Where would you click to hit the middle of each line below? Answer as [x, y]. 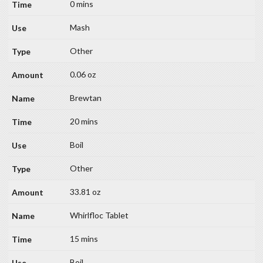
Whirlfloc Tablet [99, 215]
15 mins [84, 239]
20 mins [84, 122]
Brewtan [86, 98]
